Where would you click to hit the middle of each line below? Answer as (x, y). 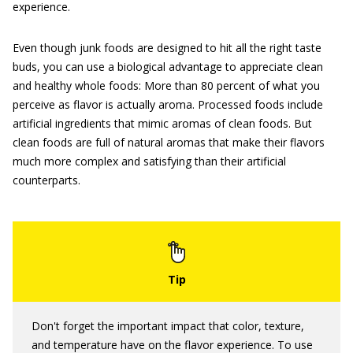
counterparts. (46, 180)
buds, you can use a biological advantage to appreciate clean (168, 67)
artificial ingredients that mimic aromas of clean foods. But (162, 123)
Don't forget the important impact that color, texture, (168, 326)
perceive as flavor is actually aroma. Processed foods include (168, 104)
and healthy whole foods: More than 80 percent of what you (166, 85)
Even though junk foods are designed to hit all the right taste (167, 48)
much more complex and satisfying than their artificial (149, 161)
